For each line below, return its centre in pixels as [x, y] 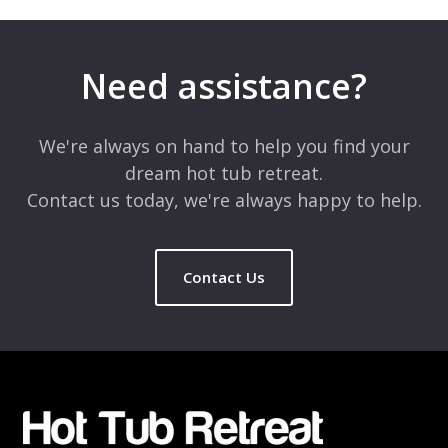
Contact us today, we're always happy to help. [224, 200]
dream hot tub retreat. [224, 173]
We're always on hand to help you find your [224, 146]
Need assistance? [224, 85]
